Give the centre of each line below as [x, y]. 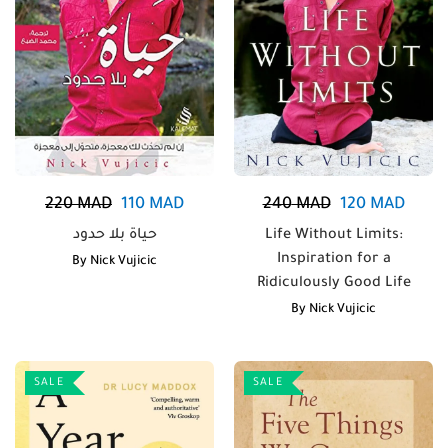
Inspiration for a [333, 260]
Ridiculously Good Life [333, 284]
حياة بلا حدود [114, 236]
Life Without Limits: [333, 236]
